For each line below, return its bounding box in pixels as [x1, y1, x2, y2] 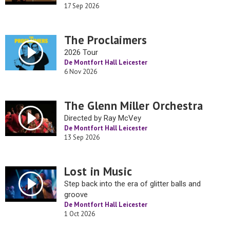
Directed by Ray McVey [64, 113, 141, 123]
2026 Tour [64, 48, 98, 57]
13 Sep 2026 [64, 133, 100, 142]
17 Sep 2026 [64, 2, 99, 10]
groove [64, 190, 88, 199]
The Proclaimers [64, 32, 147, 47]
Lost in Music [64, 164, 132, 179]
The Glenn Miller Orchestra [64, 98, 203, 113]
